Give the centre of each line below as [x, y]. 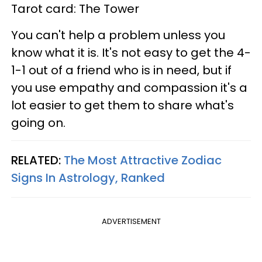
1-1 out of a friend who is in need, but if [121, 70]
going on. [38, 123]
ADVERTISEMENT [131, 221]
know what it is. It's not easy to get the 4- [131, 52]
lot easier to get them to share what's [123, 105]
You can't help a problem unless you [118, 35]
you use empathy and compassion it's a [129, 87]
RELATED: [37, 160]
